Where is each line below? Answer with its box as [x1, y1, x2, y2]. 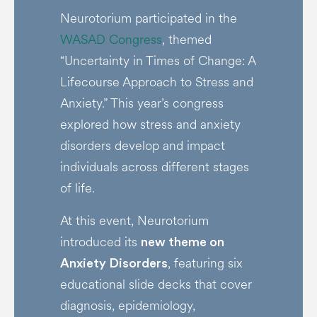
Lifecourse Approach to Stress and [59, 73, 253, 91]
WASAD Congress [59, 30, 162, 49]
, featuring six [167, 254, 243, 272]
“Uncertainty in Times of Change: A [59, 52, 255, 70]
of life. [59, 179, 95, 197]
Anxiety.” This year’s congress [59, 94, 224, 113]
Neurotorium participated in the [59, 9, 237, 28]
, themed [161, 30, 212, 49]
